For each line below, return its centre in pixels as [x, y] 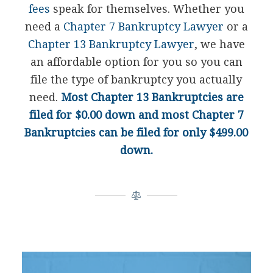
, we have [219, 44]
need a [44, 27]
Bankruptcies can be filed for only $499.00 [136, 133]
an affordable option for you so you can [136, 62]
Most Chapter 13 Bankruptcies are [152, 97]
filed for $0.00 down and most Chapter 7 [136, 115]
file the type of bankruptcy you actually [136, 80]
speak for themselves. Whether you [147, 9]
